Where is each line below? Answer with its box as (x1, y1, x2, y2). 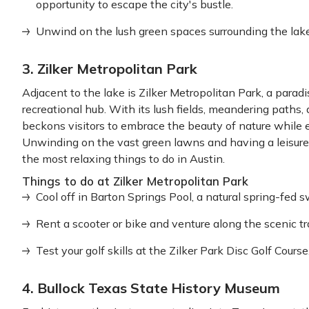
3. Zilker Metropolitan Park (22, 60, 201, 77)
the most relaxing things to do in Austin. (22, 152, 225, 166)
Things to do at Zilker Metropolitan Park (22, 174, 248, 188)
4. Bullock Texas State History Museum (22, 279, 280, 297)
